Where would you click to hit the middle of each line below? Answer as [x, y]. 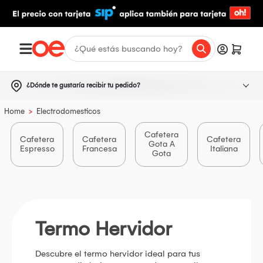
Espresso [37, 149]
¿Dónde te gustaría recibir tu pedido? [83, 85]
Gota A [161, 144]
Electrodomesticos [68, 111]
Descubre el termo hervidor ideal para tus [118, 253]
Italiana [224, 149]
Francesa [99, 149]
